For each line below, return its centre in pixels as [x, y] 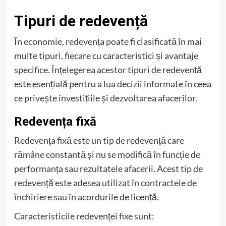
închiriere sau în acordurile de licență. [86, 197]
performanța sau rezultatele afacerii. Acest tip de [108, 169]
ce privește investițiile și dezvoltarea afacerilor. [105, 98]
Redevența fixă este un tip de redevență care [99, 140]
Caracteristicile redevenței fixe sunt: [84, 216]
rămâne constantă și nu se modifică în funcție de [107, 155]
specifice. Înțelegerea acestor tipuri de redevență [108, 70]
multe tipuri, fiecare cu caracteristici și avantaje [106, 56]
